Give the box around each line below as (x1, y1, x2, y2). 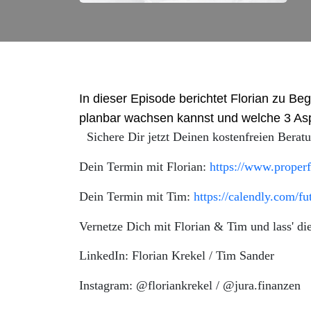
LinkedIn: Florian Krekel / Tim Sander (79, 249, 274, 263)
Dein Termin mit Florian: (79, 159, 210, 174)
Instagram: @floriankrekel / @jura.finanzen (79, 278, 301, 293)
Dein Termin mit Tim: (79, 189, 194, 203)
